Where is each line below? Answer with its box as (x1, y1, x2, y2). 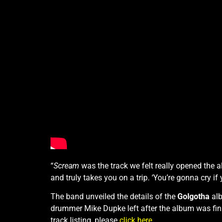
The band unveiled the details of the (51, 192, 177, 202)
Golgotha (177, 192, 210, 202)
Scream (54, 161, 79, 170)
